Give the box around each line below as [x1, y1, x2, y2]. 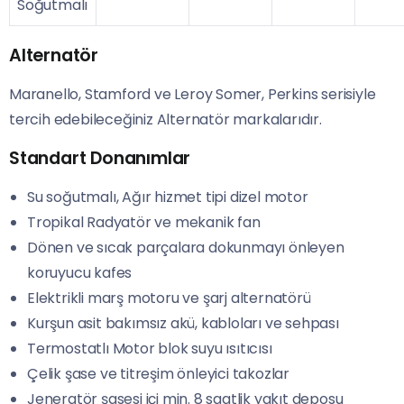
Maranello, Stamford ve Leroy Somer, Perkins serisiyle [9, 84, 376, 106]
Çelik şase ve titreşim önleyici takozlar [27, 363, 289, 385]
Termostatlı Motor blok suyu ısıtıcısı [27, 338, 272, 360]
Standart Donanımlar [9, 146, 191, 171]
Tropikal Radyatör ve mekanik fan [27, 212, 261, 234]
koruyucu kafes [27, 262, 133, 284]
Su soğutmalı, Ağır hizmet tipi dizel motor [27, 187, 308, 208]
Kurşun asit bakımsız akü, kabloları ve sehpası [27, 313, 339, 335]
